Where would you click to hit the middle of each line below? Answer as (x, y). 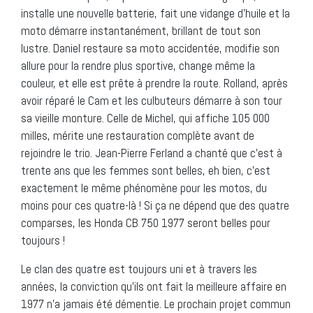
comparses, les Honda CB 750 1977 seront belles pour (146, 223)
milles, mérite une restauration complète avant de (138, 135)
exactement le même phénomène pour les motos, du (144, 188)
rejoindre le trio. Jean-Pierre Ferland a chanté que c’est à (152, 153)
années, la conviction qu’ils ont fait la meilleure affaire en (154, 286)
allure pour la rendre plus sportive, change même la (138, 65)
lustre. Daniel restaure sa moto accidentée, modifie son (150, 48)
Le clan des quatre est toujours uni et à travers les (139, 269)
